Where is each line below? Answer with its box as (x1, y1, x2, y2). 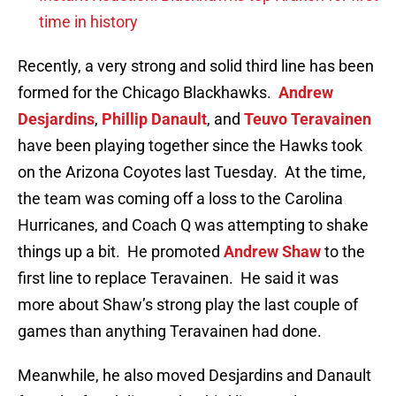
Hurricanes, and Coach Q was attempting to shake (18, 216, 369, 235)
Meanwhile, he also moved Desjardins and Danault (18, 366, 371, 385)
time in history (39, 12, 138, 32)
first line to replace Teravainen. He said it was (18, 269, 339, 288)
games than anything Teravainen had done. (18, 322, 322, 341)
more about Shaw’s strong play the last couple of (18, 295, 358, 315)
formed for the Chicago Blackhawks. (18, 83, 278, 103)
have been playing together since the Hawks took (18, 136, 362, 156)
